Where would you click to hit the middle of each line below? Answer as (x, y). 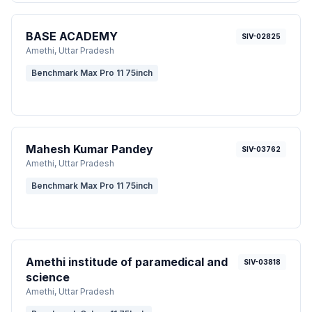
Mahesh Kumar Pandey (89, 149)
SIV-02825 (261, 36)
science (48, 277)
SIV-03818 (262, 262)
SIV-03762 (261, 149)
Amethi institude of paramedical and (127, 262)
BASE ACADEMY (72, 36)
